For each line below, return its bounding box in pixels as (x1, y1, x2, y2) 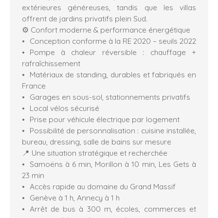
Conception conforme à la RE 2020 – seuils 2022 (29, 36, 196, 46)
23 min (22, 170, 44, 180)
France (22, 80, 46, 91)
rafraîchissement (22, 58, 80, 68)
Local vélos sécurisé (29, 103, 99, 113)
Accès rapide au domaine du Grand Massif (29, 181, 176, 191)
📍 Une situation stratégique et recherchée (22, 147, 167, 158)
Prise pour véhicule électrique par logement (29, 114, 180, 124)
